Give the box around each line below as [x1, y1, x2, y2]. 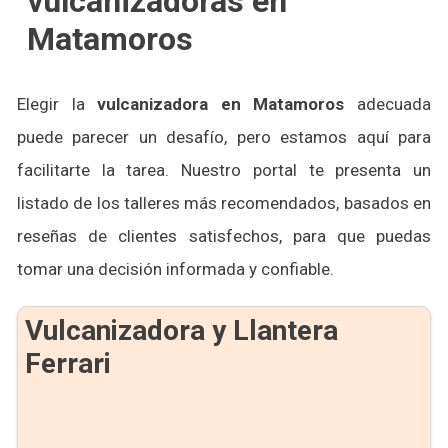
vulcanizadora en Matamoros [97, 94, 345, 114]
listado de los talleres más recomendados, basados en [17, 193, 431, 213]
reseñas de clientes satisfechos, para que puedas [17, 226, 431, 246]
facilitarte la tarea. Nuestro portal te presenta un [17, 160, 431, 180]
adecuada [344, 94, 432, 114]
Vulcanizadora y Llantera [25, 314, 338, 347]
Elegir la [17, 94, 98, 114]
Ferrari [25, 347, 111, 380]
